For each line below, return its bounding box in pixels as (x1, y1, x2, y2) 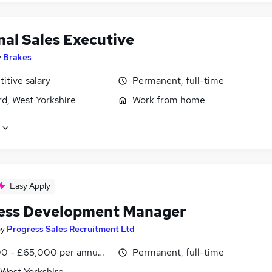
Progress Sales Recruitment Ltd (7, 223, 135, 235)
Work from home (132, 93, 205, 107)
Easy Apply (10, 180, 50, 192)
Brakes (3, 52, 32, 63)
